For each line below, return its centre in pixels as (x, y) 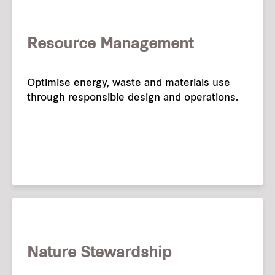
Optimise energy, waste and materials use (129, 84)
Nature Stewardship (99, 254)
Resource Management (110, 45)
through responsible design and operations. (133, 99)
